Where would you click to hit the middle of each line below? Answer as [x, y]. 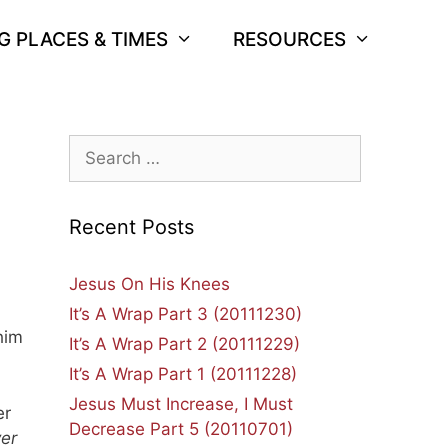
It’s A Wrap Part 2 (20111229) [184, 344]
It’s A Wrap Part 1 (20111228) [182, 374]
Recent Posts [131, 227]
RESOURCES [289, 39]
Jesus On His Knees [149, 284]
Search [95, 146]
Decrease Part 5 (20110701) [180, 429]
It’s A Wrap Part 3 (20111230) [185, 314]
